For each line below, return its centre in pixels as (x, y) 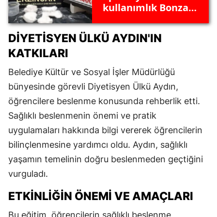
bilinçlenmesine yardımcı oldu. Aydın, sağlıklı (98, 144)
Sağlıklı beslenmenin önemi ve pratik (82, 115)
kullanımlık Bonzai (147, 8)
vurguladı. (28, 173)
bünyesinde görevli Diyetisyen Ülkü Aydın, (93, 86)
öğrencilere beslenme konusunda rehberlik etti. (104, 101)
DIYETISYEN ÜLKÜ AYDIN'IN (85, 38)
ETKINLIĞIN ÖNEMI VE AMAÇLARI (101, 196)
